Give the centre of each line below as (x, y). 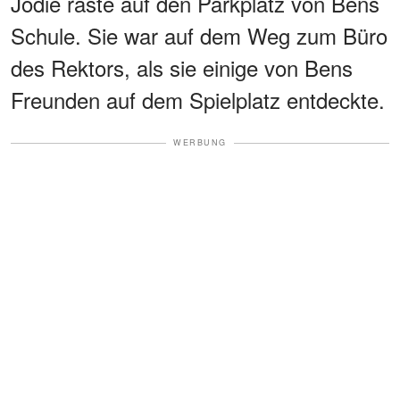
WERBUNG (200, 143)
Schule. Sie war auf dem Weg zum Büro (199, 36)
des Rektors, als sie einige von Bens (182, 68)
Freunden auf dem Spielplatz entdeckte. (198, 100)
